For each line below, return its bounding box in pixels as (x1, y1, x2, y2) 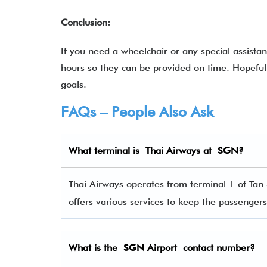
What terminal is (69, 145, 145, 156)
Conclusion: (61, 17, 110, 28)
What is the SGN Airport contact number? (69, 242, 255, 253)
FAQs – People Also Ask (61, 103, 213, 120)
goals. (61, 79, 86, 90)
